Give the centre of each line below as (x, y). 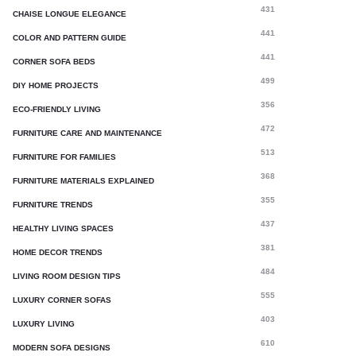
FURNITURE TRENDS (53, 205)
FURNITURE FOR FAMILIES (64, 157)
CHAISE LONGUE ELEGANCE (70, 14)
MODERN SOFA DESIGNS (62, 348)
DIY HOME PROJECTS (56, 85)
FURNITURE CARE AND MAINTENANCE (87, 133)
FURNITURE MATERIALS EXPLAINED (83, 181)
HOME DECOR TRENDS (58, 252)
